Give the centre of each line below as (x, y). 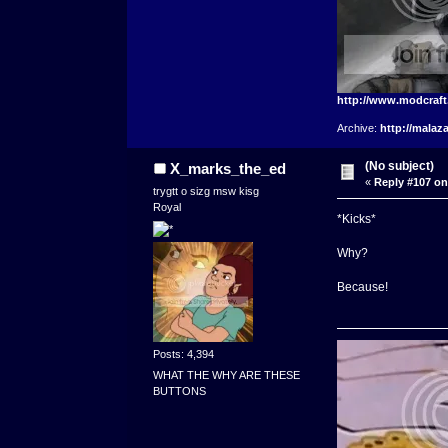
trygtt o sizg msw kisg (206, 191)
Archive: (358, 128)
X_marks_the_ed (227, 169)
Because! (362, 287)
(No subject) (400, 166)
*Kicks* (356, 219)
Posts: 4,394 (184, 353)
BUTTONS (180, 391)
